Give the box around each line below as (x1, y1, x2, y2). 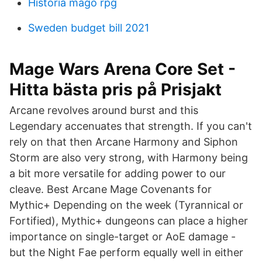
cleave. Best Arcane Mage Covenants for (9, 183, 212, 195)
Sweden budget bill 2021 (28, 22, 149, 34)
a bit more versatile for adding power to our (9, 167, 226, 180)
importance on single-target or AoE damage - (9, 230, 236, 243)
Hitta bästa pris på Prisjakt (9, 80, 222, 99)
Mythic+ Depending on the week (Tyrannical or (9, 199, 243, 211)
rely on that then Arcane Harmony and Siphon (9, 136, 238, 148)
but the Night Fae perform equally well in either (9, 246, 243, 258)
